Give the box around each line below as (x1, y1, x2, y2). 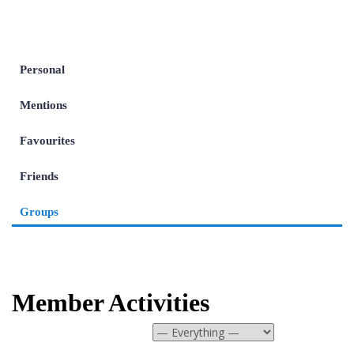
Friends (20, 170, 58, 183)
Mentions (20, 99, 67, 111)
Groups (20, 205, 58, 218)
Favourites (20, 134, 75, 147)
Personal (20, 63, 65, 76)
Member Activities (12, 288, 209, 317)
